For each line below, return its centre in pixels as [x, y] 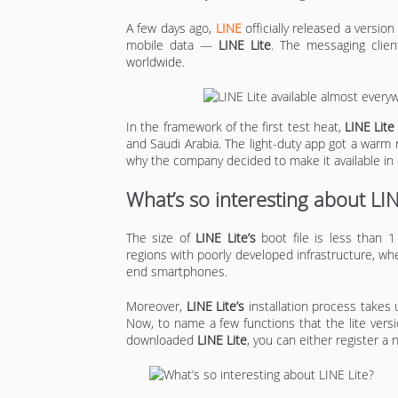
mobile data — [172, 44]
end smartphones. [177, 271]
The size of [161, 237]
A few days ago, [171, 28]
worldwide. [155, 61]
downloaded [160, 339]
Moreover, [156, 306]
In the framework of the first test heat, [236, 126]
